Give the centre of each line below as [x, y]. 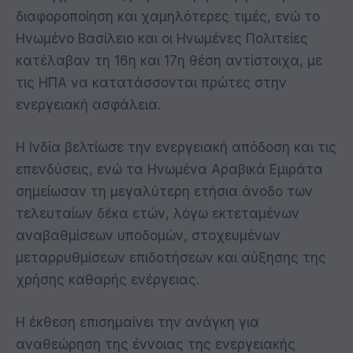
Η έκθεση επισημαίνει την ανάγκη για [137, 323]
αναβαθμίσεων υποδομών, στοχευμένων [148, 235]
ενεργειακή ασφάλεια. [88, 104]
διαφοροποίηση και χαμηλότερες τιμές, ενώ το [168, 16]
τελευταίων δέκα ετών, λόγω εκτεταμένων [158, 213]
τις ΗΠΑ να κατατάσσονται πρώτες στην [151, 82]
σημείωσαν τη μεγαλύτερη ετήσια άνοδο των [164, 191]
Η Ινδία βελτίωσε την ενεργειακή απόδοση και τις [176, 147]
